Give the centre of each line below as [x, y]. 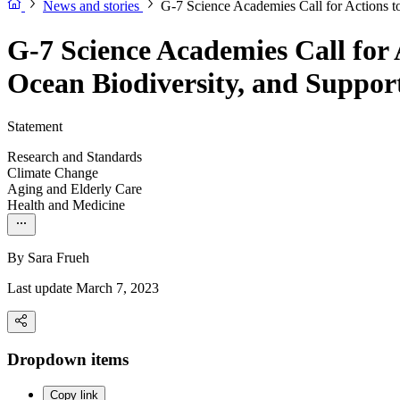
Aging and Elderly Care [75, 189]
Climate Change [53, 173]
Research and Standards [75, 157]
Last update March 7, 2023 [83, 288]
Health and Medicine [66, 205]
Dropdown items [68, 359]
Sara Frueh [58, 258]
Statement [35, 127]
